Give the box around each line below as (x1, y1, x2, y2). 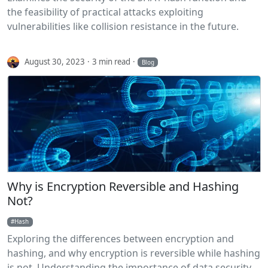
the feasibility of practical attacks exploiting (7, 5, 203, 19)
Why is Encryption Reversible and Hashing (7, 178, 239, 195)
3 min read (92, 56, 131, 67)
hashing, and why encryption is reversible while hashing (7, 246, 260, 260)
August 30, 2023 (25, 56, 86, 67)
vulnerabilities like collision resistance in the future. (7, 20, 239, 33)
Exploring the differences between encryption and (7, 232, 234, 246)
